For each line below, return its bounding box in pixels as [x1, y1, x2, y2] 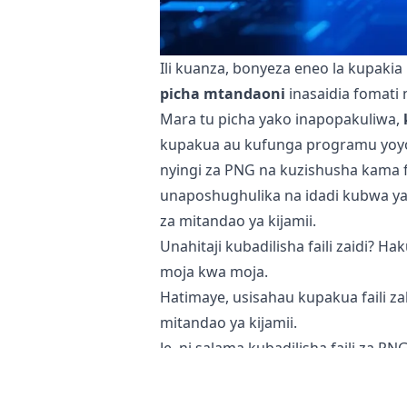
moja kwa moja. [160, 261, 268, 282]
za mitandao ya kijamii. [160, 210, 316, 231]
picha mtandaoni [160, 83, 285, 104]
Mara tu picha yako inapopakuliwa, [160, 108, 403, 129]
